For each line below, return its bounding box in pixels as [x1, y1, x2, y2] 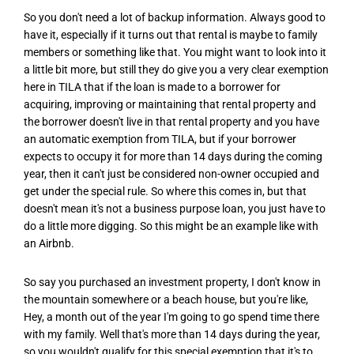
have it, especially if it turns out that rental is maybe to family [24, 28, 318, 41]
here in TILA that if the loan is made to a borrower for [24, 80, 281, 93]
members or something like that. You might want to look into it [24, 45, 326, 58]
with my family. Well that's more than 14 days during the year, [24, 328, 320, 341]
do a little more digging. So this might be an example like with [24, 219, 318, 232]
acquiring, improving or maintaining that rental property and [24, 97, 316, 111]
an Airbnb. [24, 236, 74, 250]
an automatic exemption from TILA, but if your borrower [24, 132, 296, 145]
